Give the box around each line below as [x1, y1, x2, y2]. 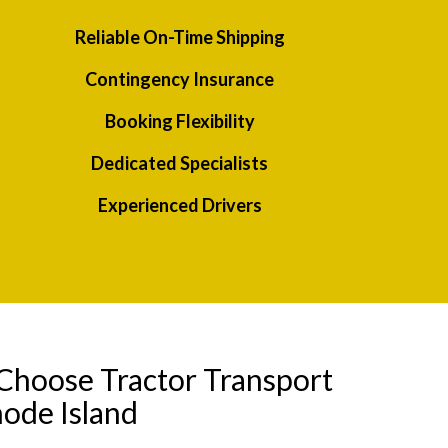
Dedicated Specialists [91, 152, 269, 175]
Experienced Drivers [97, 194, 262, 217]
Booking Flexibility [104, 110, 255, 133]
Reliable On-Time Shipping [74, 26, 285, 49]
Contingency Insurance [85, 68, 275, 91]
